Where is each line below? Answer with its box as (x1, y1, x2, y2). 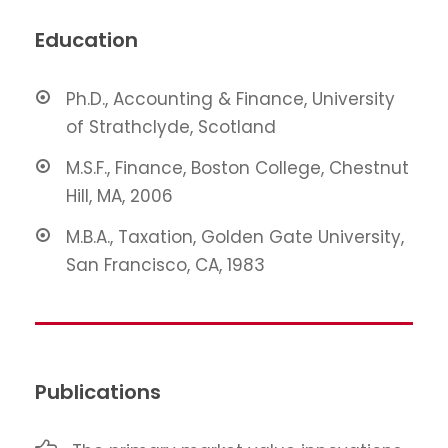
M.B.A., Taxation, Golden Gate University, (66, 225, 404, 250)
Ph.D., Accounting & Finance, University (66, 87, 395, 112)
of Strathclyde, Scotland (66, 115, 276, 140)
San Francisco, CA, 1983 (66, 253, 265, 278)
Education (35, 26, 138, 55)
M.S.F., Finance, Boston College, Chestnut (66, 156, 409, 181)
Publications (35, 378, 161, 407)
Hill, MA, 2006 (66, 184, 173, 209)
